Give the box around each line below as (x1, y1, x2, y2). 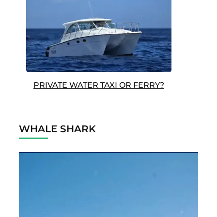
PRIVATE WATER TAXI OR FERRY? (33, 80, 164, 90)
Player (18, 166, 43, 178)
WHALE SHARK (19, 123, 96, 135)
